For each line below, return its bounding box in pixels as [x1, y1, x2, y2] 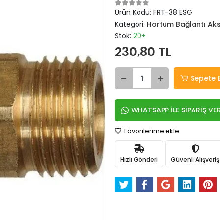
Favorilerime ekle [123, 126, 179, 136]
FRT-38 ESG [153, 7, 192, 17]
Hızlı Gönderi [120, 155, 158, 164]
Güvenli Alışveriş [171, 155, 219, 164]
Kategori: [115, 19, 147, 29]
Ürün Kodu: [115, 7, 153, 17]
